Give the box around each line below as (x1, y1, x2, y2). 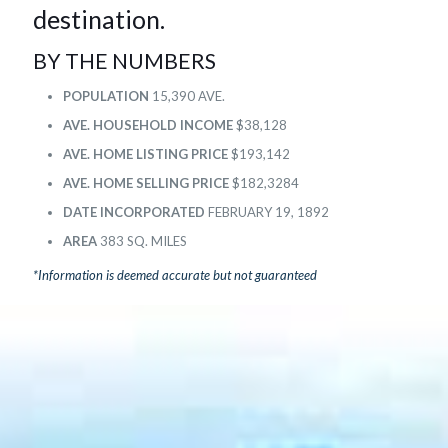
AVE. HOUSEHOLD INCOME (63, 117, 236, 134)
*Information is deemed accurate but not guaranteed (33, 267, 317, 284)
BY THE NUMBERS (33, 48, 216, 74)
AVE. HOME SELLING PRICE (63, 175, 229, 192)
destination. (33, 4, 165, 35)
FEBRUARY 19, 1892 (205, 204, 329, 221)
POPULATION (63, 88, 149, 105)
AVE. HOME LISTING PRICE (63, 146, 228, 163)
